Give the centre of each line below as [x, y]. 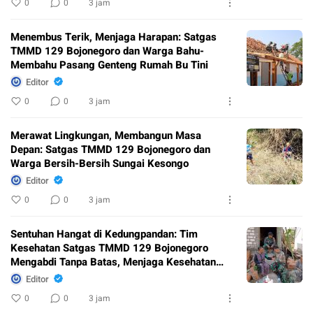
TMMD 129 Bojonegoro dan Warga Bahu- [107, 51]
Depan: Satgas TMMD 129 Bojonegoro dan [110, 150]
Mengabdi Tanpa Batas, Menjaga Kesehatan [113, 262]
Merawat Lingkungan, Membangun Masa [106, 136]
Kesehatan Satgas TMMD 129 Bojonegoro [109, 248]
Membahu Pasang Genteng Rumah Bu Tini [109, 65]
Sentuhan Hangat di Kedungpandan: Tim [104, 234]
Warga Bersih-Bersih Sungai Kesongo [100, 164]
